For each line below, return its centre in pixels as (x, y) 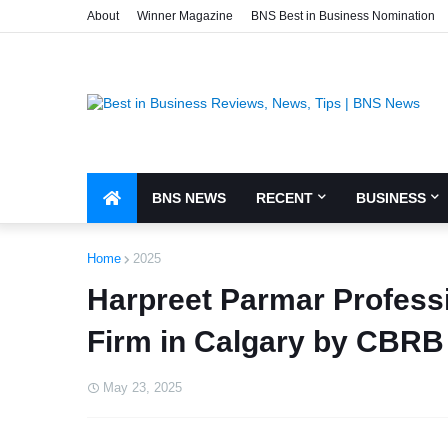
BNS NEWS (189, 198)
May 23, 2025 (142, 387)
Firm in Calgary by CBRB (265, 341)
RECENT (284, 198)
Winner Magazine (185, 16)
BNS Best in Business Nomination (343, 16)
